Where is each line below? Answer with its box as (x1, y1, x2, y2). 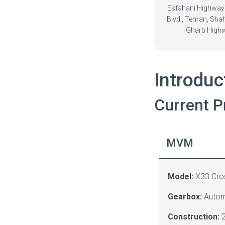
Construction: (168, 212, 219, 221)
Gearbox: (168, 192, 204, 201)
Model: (168, 172, 193, 181)
